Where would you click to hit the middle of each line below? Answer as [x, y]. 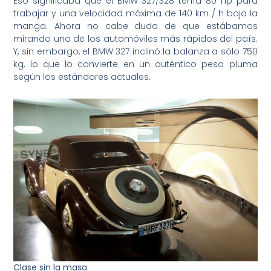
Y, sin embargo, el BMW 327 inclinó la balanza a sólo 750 [135, 52]
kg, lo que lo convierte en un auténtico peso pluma [135, 64]
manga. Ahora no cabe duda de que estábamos [135, 26]
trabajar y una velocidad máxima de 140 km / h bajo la [135, 14]
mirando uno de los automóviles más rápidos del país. [135, 39]
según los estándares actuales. [82, 77]
